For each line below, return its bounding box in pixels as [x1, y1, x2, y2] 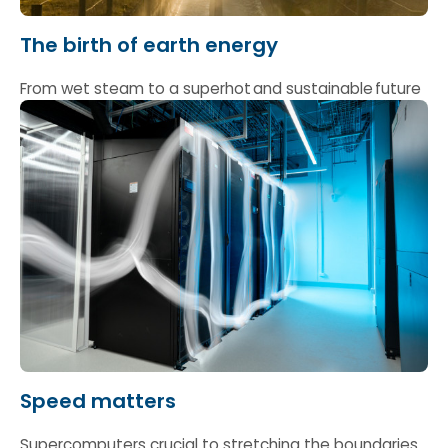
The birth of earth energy [20, 31, 278, 59]
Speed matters [20, 387, 176, 415]
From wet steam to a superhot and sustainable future [20, 78, 423, 99]
